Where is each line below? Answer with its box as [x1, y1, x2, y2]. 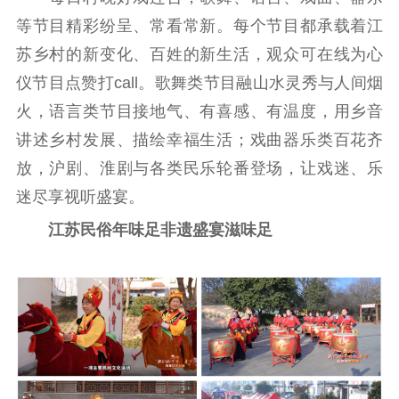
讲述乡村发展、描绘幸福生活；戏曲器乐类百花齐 [15, 131, 384, 150]
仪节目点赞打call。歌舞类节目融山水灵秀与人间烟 [15, 74, 384, 93]
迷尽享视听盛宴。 [15, 188, 144, 207]
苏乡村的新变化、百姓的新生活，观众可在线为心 [15, 45, 384, 64]
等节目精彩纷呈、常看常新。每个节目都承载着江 [15, 17, 384, 36]
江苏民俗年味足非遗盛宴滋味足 [15, 220, 273, 239]
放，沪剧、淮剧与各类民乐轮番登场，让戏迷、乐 [15, 159, 384, 178]
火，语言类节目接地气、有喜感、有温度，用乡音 [15, 102, 384, 121]
